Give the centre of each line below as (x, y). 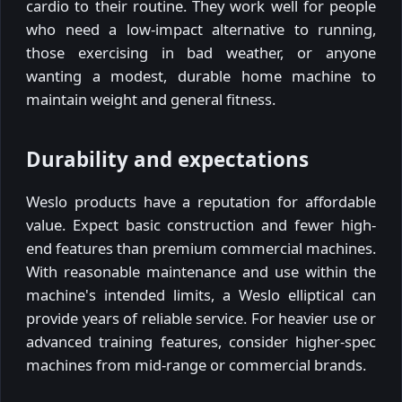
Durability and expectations (167, 160)
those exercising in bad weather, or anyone (201, 53)
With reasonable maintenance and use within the (201, 271)
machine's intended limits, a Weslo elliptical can (201, 294)
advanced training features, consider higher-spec (201, 341)
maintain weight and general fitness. (151, 100)
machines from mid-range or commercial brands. (196, 364)
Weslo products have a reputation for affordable (201, 201)
